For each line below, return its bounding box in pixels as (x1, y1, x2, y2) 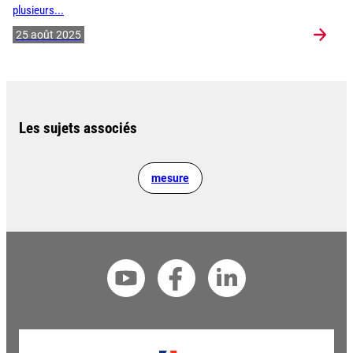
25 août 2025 (16, 28, 81, 42)
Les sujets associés (19, 119, 137, 138)
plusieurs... (13, 4, 64, 18)
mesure (151, 172, 189, 185)
